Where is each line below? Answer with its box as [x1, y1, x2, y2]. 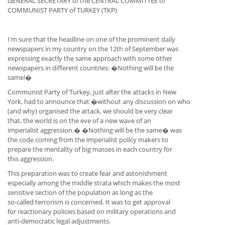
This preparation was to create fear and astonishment [8, 169, 167, 178]
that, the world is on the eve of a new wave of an [8, 116, 151, 126]
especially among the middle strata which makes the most [8, 178, 180, 188]
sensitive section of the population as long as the [8, 188, 153, 197]
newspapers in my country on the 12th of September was [8, 44, 178, 54]
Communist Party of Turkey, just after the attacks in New [8, 87, 176, 97]
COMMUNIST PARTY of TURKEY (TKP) [8, 6, 117, 15]
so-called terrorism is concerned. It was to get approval [8, 197, 170, 207]
